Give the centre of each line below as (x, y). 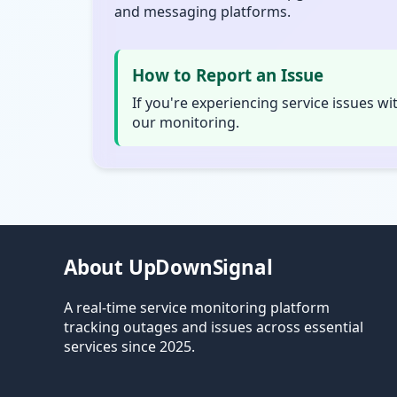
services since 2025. (129, 347)
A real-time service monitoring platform (197, 308)
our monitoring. (186, 122)
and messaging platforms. (202, 12)
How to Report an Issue (228, 75)
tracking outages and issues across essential (214, 327)
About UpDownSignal (168, 268)
